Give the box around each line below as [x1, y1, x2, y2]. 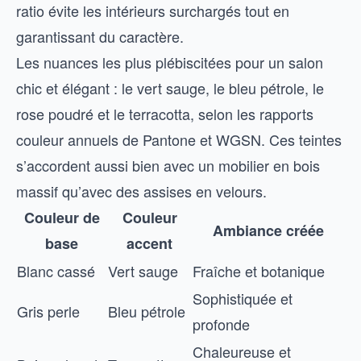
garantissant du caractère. [16, 26, 184, 47]
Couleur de [23, 207, 100, 228]
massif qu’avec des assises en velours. [16, 180, 267, 201]
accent [127, 233, 172, 254]
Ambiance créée [213, 220, 324, 241]
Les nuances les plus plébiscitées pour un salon [16, 52, 323, 73]
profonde [193, 313, 250, 334]
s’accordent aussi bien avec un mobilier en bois [16, 155, 320, 176]
